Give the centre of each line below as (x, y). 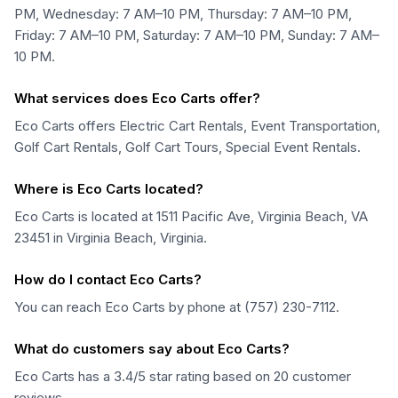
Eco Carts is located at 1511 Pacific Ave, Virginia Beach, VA (191, 216)
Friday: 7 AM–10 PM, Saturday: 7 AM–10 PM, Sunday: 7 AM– (197, 35)
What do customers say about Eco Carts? (152, 349)
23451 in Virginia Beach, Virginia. (111, 238)
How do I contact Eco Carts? (108, 279)
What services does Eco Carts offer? (137, 98)
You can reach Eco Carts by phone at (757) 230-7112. (177, 307)
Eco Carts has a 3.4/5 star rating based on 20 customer (183, 376)
